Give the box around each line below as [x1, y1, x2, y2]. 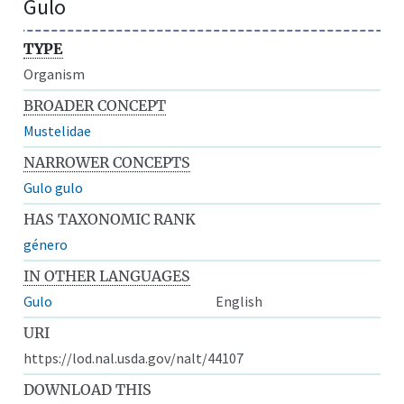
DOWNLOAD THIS [23, 380, 152, 399]
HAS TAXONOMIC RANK [23, 209, 197, 228]
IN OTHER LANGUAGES [23, 266, 191, 285]
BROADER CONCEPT [23, 96, 167, 115]
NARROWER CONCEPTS [23, 152, 191, 171]
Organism [23, 64, 86, 83]
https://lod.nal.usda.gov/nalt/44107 [23, 348, 244, 367]
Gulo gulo [23, 178, 84, 197]
